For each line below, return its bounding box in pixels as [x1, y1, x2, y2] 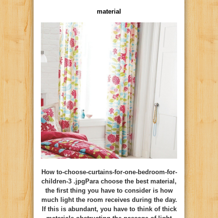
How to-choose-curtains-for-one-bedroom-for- [41, 168, 177, 176]
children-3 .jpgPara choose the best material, [41, 177, 177, 185]
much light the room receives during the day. [41, 196, 177, 203]
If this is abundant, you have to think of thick [41, 205, 177, 213]
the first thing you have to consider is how [45, 186, 173, 194]
